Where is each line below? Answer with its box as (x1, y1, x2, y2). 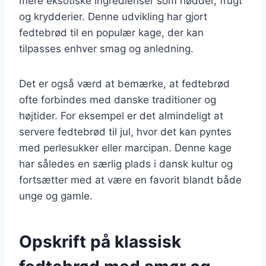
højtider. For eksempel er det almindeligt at (19, 109, 223, 122)
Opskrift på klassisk (19, 231, 181, 252)
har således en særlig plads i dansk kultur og (19, 157, 233, 170)
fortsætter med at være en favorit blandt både (19, 173, 242, 186)
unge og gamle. (19, 189, 93, 202)
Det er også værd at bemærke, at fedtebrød (19, 77, 230, 90)
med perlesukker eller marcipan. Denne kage (19, 141, 232, 154)
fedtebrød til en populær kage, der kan (19, 26, 204, 39)
